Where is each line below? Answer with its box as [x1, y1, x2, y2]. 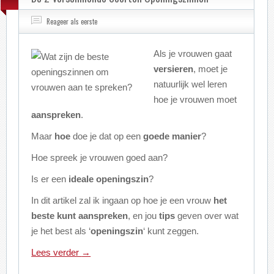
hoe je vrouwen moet [154, 94, 237, 105]
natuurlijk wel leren [154, 79, 228, 89]
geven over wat [175, 210, 239, 221]
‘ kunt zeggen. [143, 226, 199, 236]
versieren [154, 64, 194, 74]
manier [172, 131, 202, 141]
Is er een [31, 174, 69, 184]
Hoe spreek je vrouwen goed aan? [31, 152, 168, 163]
